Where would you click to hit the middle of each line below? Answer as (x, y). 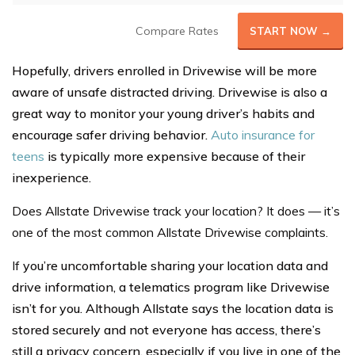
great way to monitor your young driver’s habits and (163, 113)
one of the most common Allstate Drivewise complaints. (170, 232)
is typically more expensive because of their (175, 156)
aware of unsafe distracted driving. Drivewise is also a (170, 92)
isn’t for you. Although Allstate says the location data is (173, 308)
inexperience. (52, 177)
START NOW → (290, 31)
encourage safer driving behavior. (111, 134)
